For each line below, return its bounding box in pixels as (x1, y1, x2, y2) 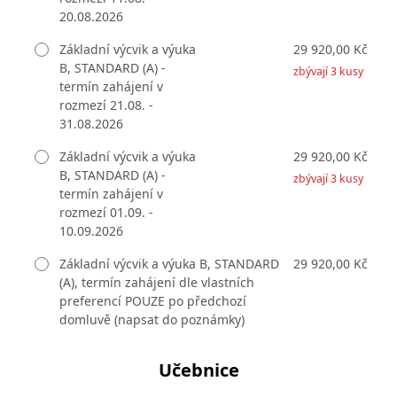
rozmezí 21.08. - (59, 96, 153, 113)
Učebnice (158, 357, 239, 382)
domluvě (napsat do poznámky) (59, 310, 245, 328)
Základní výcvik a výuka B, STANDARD (56, 254, 279, 272)
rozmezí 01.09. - (59, 203, 153, 221)
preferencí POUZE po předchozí (59, 292, 246, 309)
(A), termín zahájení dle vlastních (59, 273, 254, 291)
